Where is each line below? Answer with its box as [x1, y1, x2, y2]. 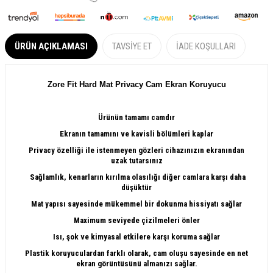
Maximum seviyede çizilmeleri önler [73, 215, 200, 225]
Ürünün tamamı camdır [98, 112, 175, 122]
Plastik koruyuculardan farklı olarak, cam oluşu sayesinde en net [25, 248, 248, 258]
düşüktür [121, 182, 152, 192]
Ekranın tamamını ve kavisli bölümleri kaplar [60, 129, 213, 138]
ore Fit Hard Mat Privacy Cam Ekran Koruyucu [52, 79, 226, 89]
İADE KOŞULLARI [176, 40, 236, 52]
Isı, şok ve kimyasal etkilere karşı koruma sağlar [53, 232, 220, 241]
